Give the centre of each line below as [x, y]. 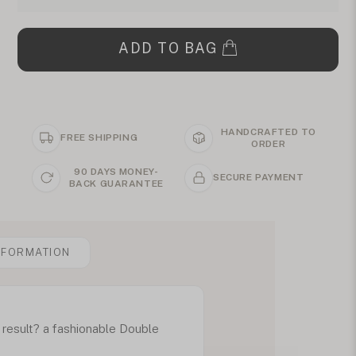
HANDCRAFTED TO [268, 132]
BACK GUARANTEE [116, 183]
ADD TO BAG [168, 48]
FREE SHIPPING [99, 138]
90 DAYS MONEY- [116, 171]
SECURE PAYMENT [259, 178]
